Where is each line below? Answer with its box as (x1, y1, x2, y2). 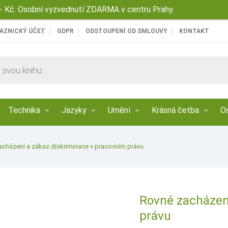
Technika (8, 105, 40, 116)
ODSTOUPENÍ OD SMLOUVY (85, 27, 167, 35)
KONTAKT (179, 27, 209, 35)
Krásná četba (152, 105, 199, 116)
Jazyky (62, 105, 87, 116)
